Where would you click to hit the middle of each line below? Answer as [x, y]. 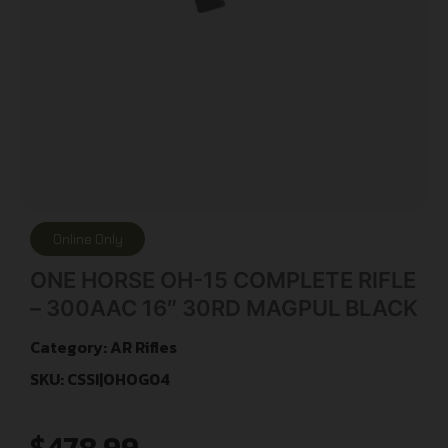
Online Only [87, 238]
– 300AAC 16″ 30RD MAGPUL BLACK [224, 307]
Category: [70, 346]
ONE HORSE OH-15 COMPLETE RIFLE [223, 279]
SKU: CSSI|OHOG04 [100, 378]
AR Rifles [143, 346]
